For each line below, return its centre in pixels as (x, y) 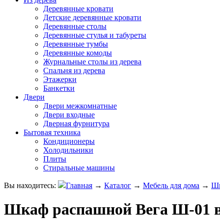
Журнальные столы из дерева (92, 62)
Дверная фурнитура (76, 124)
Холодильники (68, 150)
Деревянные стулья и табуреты (95, 35)
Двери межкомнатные (80, 106)
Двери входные (69, 115)
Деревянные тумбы (76, 44)
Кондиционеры (69, 141)
